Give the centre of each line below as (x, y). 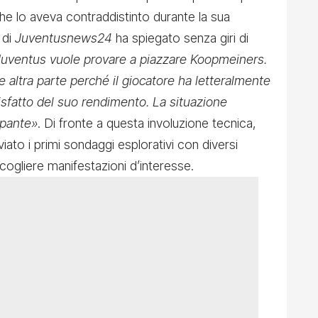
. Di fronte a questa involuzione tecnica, (147, 123)
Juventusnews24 (64, 38)
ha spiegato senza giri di (180, 38)
